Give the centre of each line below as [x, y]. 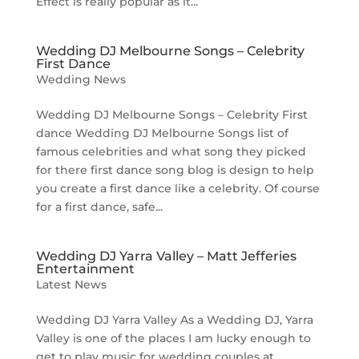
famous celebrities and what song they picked [171, 151]
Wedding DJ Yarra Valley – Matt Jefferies [166, 256]
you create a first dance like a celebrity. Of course [177, 188]
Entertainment [85, 269]
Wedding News [81, 79]
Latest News [71, 284]
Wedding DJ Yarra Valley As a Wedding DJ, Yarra [174, 320]
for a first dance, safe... [99, 207]
